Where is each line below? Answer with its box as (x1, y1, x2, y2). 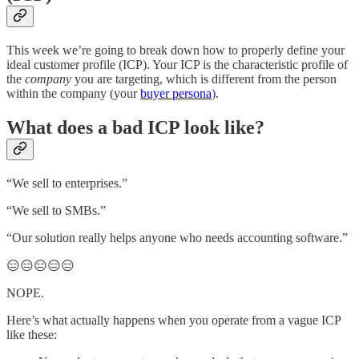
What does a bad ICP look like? (6, 117, 264, 139)
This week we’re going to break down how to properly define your (6, 43, 345, 58)
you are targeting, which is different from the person (71, 72, 337, 87)
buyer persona (140, 87, 212, 101)
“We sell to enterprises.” (6, 176, 127, 191)
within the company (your (6, 87, 140, 101)
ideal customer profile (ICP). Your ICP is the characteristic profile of (6, 58, 348, 72)
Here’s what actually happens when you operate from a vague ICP (6, 313, 341, 328)
